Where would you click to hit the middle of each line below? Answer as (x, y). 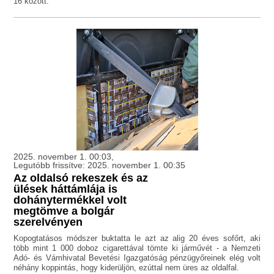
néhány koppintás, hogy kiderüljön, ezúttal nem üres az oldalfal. (127, 268)
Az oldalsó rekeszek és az (81, 178)
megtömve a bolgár (64, 211)
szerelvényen (48, 222)
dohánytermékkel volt (70, 200)
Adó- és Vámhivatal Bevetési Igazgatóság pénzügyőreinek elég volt (137, 258)
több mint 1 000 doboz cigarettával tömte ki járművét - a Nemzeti (137, 248)
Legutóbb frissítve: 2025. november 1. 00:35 (100, 165)
